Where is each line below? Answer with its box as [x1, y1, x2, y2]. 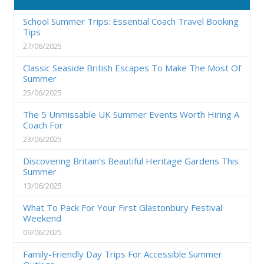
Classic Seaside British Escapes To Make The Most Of [23, 61, 241, 74]
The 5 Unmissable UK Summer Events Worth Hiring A [23, 108, 239, 120]
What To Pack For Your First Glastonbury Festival [23, 201, 222, 213]
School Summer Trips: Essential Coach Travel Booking [23, 15, 239, 27]
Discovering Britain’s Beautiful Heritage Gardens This [23, 154, 239, 167]
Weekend [23, 212, 61, 224]
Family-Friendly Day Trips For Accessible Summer [23, 247, 222, 260]
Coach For [23, 118, 63, 131]
